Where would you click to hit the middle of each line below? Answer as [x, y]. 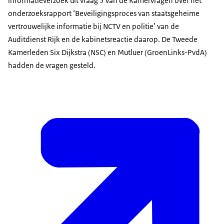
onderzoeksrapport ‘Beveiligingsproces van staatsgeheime [104, 13]
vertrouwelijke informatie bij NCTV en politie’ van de [93, 26]
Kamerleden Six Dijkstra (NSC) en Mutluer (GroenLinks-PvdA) [107, 52]
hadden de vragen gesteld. [52, 65]
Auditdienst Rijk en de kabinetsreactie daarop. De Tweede [103, 39]
